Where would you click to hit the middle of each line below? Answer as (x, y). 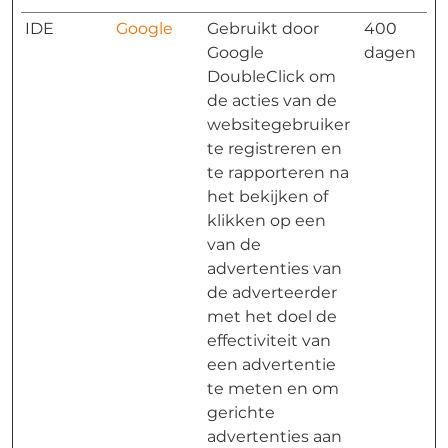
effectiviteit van (269, 340)
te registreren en (274, 148)
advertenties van (274, 268)
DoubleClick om (271, 76)
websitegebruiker (278, 124)
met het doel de (272, 316)
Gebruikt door (263, 28)
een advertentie (271, 364)
